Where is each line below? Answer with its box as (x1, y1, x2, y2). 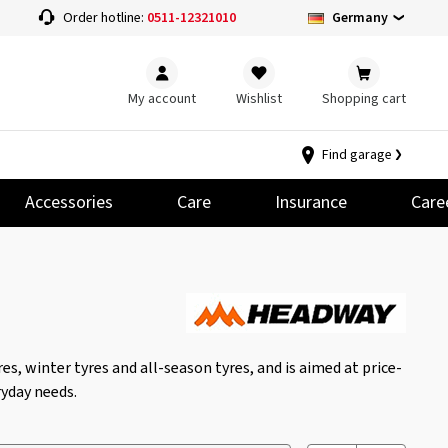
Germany (331, 7, 388, 28)
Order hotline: (62, 8, 147, 28)
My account (128, 88, 196, 109)
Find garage (322, 145, 392, 165)
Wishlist (236, 88, 282, 109)
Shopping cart (322, 88, 406, 109)
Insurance (275, 190, 347, 215)
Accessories (25, 190, 113, 215)
